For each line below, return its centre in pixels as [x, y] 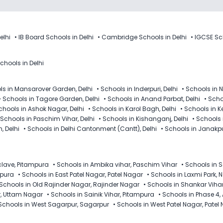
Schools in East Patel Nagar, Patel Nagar [82, 174]
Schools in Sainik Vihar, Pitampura [103, 194]
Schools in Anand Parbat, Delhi [154, 99]
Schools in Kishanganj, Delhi [145, 118]
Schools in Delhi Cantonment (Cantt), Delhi [92, 128]
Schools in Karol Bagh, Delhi [134, 109]
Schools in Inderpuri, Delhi [139, 89]
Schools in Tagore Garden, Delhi [51, 99]
